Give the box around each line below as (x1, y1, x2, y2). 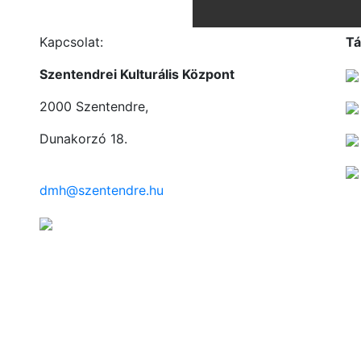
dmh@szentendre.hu (39, 182, 164, 198)
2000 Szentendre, (39, 98, 148, 114)
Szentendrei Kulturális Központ (39, 66, 234, 82)
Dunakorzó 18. (39, 131, 127, 147)
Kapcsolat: (39, 34, 103, 50)
